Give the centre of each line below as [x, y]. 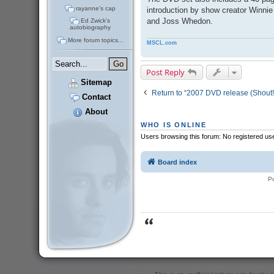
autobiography [90, 28]
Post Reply [165, 72]
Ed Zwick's [96, 21]
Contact [95, 97]
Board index [177, 162]
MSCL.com [161, 43]
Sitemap [95, 83]
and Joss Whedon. [180, 21]
